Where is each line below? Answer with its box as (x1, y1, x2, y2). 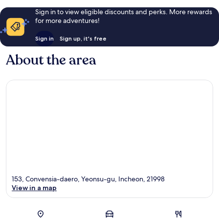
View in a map (12, 183, 57, 192)
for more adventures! (35, 16, 100, 25)
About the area (6, 51, 96, 70)
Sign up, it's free (59, 35, 107, 43)
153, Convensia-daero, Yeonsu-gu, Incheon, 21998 (12, 174, 165, 183)
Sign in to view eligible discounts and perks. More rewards (35, 7, 212, 17)
